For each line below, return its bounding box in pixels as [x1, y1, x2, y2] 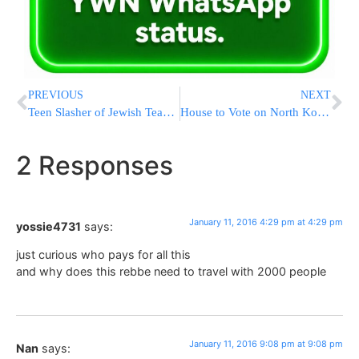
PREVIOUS [28, 88, 83, 101]
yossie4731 [16, 219, 81, 233]
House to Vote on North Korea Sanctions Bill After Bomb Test [317, 105, 329, 119]
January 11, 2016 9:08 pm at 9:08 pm [189, 338, 343, 350]
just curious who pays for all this [16, 248, 191, 262]
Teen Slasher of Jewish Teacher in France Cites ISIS [163, 105, 175, 119]
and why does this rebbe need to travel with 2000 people [16, 264, 326, 279]
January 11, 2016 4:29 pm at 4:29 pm [189, 216, 343, 228]
